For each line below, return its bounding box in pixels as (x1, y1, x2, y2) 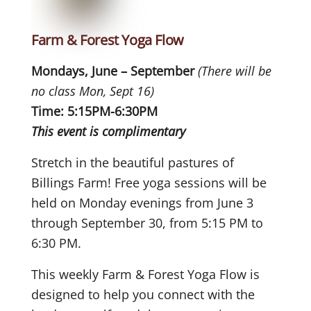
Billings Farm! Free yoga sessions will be (31, 174, 267, 191)
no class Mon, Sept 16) (31, 82, 154, 99)
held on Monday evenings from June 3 (31, 194, 253, 211)
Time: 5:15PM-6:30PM (31, 102, 158, 119)
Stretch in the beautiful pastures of (31, 153, 234, 171)
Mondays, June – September (31, 62, 198, 79)
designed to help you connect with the (31, 285, 255, 303)
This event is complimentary (31, 122, 185, 140)
